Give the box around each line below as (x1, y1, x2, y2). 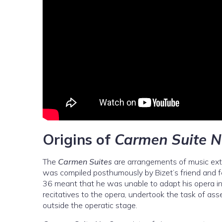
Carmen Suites (58, 157, 112, 166)
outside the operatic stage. (43, 200, 137, 210)
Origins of (43, 130, 114, 148)
